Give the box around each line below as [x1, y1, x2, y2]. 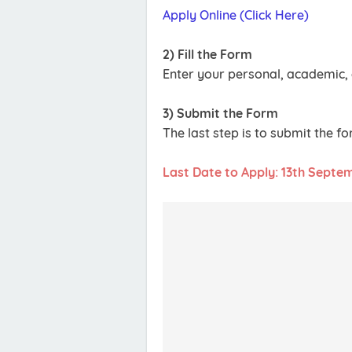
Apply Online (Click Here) [163, 7, 309, 24]
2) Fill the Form [163, 46, 252, 63]
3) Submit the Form [163, 105, 278, 122]
